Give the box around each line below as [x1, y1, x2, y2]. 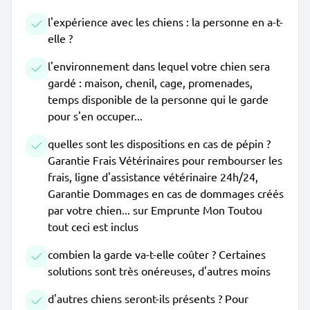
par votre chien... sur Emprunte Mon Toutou [48, 203, 262, 217]
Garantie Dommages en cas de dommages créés [48, 186, 284, 200]
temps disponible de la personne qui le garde [48, 92, 268, 106]
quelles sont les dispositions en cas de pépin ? [48, 136, 271, 150]
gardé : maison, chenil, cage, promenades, [48, 75, 253, 89]
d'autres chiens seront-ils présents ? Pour [48, 291, 248, 305]
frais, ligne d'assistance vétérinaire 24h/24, [48, 170, 258, 183]
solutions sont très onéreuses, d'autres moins [48, 264, 271, 277]
